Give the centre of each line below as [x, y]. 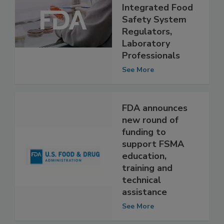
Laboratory [146, 65]
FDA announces [155, 129]
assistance [144, 213]
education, [144, 177]
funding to [144, 153]
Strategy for [149, 17]
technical [141, 201]
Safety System [154, 41]
